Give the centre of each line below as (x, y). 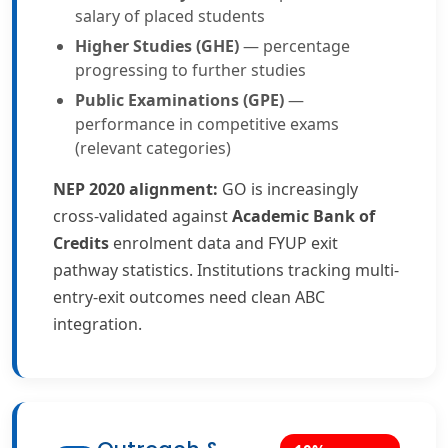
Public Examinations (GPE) (179, 100)
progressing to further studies (190, 70)
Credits (81, 243)
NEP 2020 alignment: (135, 189)
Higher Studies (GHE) (157, 46)
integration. (97, 324)
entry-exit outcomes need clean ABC (189, 297)
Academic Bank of (303, 216)
